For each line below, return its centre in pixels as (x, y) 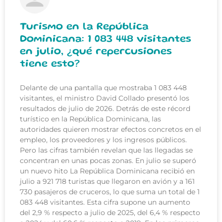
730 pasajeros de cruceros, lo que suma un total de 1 (110, 192)
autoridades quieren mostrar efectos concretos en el (111, 130)
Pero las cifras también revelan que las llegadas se (106, 150)
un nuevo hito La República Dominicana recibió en (107, 171)
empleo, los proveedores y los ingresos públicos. (103, 140)
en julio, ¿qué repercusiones (96, 52)
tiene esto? (50, 64)
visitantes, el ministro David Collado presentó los (105, 98)
